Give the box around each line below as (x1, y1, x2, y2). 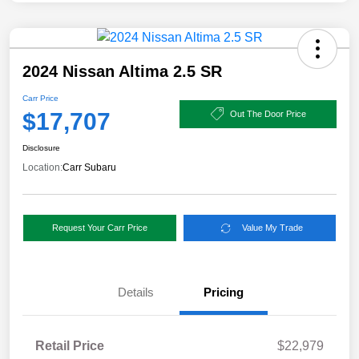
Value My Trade (242, 223, 304, 233)
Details (117, 285, 154, 300)
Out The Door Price (229, 108, 306, 119)
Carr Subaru (63, 162, 116, 174)
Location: (22, 162, 63, 174)
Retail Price (35, 339, 104, 353)
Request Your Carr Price (51, 223, 147, 233)
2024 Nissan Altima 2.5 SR (22, 63, 222, 81)
